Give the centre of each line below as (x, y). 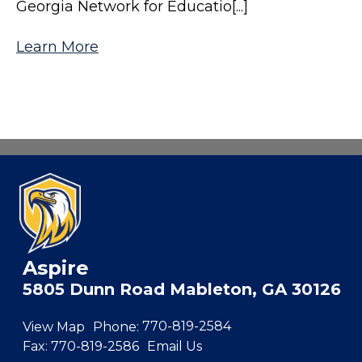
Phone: (116, 326)
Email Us (175, 346)
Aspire (56, 267)
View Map (54, 326)
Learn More (57, 46)
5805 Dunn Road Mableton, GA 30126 (182, 289)
